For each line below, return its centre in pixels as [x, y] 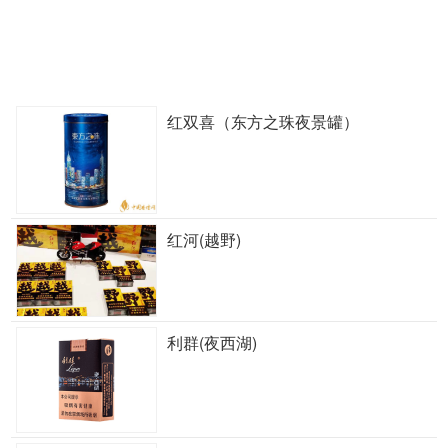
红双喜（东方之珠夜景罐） [262, 121]
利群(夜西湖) [211, 343]
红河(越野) [203, 240]
